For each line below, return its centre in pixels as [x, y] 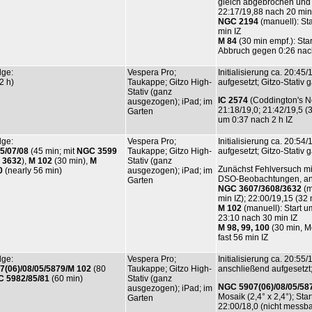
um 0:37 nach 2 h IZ [255, 119]
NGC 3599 [97, 151]
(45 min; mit [53, 151]
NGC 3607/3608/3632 [260, 188]
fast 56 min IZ [243, 237]
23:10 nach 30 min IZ [258, 218]
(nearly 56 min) [32, 170]
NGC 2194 [238, 21]
